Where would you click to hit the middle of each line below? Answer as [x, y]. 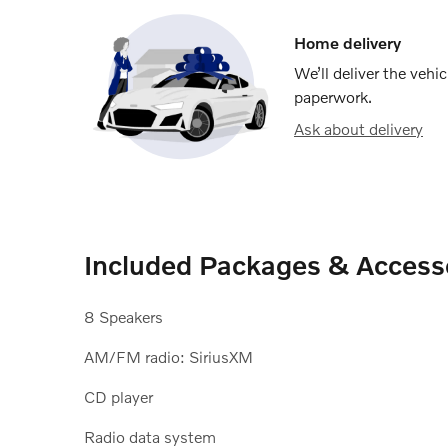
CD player [118, 396]
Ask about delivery [358, 128]
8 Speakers [123, 316]
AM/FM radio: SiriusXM [168, 356]
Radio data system [150, 436]
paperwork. [333, 96]
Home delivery [347, 42]
